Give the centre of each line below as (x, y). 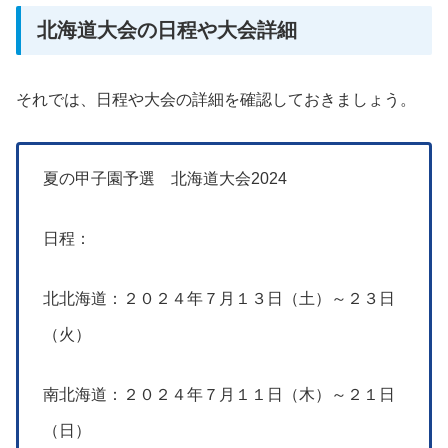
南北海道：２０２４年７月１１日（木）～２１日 (219, 395)
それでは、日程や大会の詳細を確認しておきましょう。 (216, 100)
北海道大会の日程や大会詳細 (167, 30)
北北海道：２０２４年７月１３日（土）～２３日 (219, 299)
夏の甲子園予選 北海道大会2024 (165, 179)
